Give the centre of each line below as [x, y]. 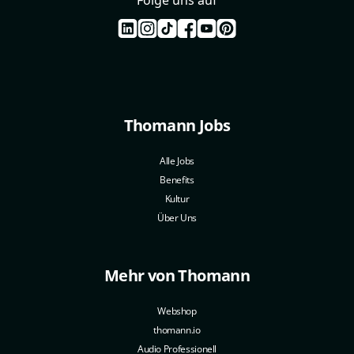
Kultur [177, 198]
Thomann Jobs [177, 125]
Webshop [177, 311]
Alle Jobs [177, 160]
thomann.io [177, 330]
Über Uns [177, 217]
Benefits [177, 179]
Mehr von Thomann [177, 275]
